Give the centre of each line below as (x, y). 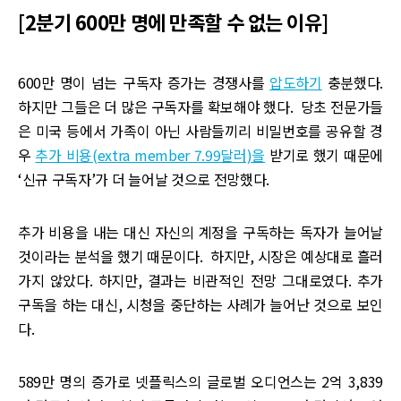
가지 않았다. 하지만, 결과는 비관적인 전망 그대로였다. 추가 (200, 280)
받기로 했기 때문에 (324, 155)
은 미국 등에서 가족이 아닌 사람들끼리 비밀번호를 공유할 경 (200, 131)
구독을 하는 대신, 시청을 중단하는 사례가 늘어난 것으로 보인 (200, 304)
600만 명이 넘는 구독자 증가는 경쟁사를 (144, 82)
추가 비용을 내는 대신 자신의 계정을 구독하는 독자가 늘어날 (200, 232)
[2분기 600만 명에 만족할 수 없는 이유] (173, 21)
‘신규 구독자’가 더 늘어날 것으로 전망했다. (144, 179)
